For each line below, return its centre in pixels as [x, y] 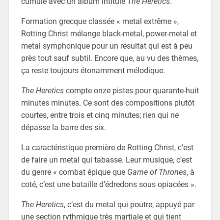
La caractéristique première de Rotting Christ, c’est [107, 147]
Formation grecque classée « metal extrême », [100, 21]
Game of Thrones [157, 172]
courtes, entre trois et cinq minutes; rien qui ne [100, 115]
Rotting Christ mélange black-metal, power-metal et [109, 33]
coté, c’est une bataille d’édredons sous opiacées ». [109, 184]
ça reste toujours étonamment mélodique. [93, 70]
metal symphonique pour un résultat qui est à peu [107, 46]
